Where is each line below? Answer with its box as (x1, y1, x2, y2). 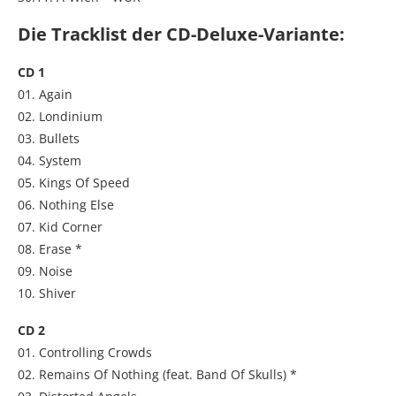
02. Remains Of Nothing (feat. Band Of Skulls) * (18, 365, 297, 383)
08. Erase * (18, 240, 82, 257)
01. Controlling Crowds (18, 343, 152, 361)
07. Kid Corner (18, 217, 103, 235)
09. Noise (18, 262, 72, 279)
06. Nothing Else (18, 195, 114, 213)
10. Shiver (18, 284, 76, 301)
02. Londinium (18, 107, 103, 125)
